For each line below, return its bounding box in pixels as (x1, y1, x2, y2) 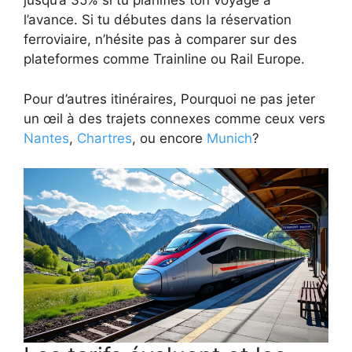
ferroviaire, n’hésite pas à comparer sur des (24, 31, 297, 48)
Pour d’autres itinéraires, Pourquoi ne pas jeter (24, 90, 315, 107)
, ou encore (132, 130, 207, 146)
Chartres (77, 130, 132, 146)
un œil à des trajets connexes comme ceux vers (24, 110, 325, 126)
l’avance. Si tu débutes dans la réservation (24, 12, 291, 28)
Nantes (24, 130, 69, 146)
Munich (207, 130, 252, 146)
